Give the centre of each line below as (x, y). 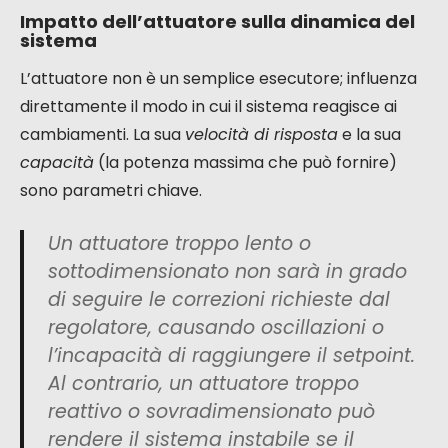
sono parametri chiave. (111, 191)
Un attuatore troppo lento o (179, 244)
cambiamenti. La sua (102, 135)
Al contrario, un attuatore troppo (203, 384)
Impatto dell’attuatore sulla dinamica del (217, 22)
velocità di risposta (261, 135)
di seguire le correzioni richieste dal (219, 300)
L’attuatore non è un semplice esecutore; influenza (218, 79)
